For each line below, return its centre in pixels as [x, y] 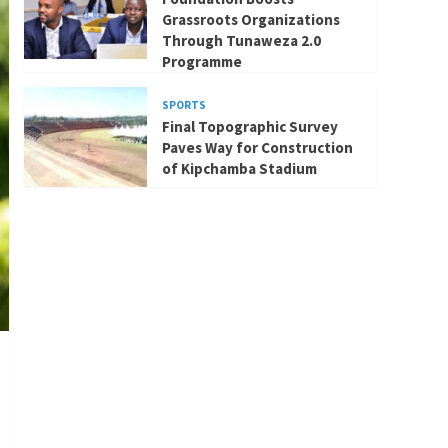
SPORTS [183, 104]
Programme [201, 61]
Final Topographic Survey [249, 126]
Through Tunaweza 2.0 [241, 40]
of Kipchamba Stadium [239, 168]
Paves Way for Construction [257, 147]
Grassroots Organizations [250, 19]
